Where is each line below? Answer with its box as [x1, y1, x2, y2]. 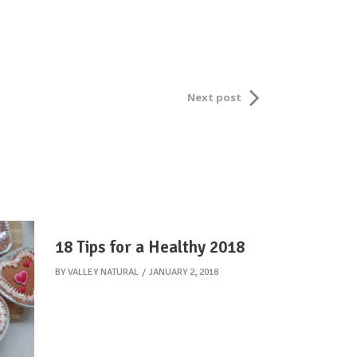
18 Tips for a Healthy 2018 [55, 237, 245, 257]
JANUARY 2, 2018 [149, 265, 218, 278]
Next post [187, 90, 241, 104]
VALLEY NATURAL [68, 265, 139, 278]
